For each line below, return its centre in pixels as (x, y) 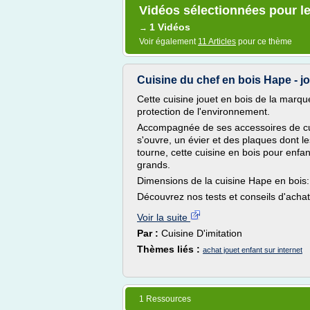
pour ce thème (264, 42)
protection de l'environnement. (203, 111)
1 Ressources (165, 299)
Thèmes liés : (170, 249)
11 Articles (217, 42)
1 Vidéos (170, 27)
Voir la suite (164, 217)
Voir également (168, 42)
